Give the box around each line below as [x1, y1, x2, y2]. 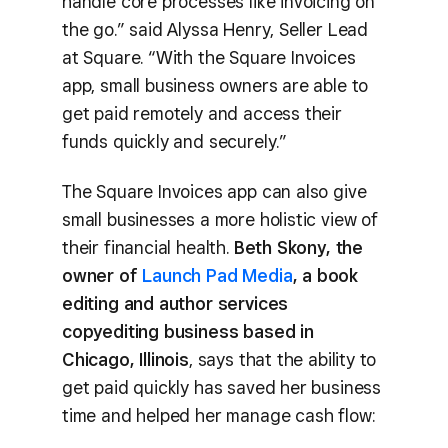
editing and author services [62, 293, 289, 314]
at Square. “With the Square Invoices [62, 46, 356, 68]
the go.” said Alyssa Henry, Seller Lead [62, 18, 368, 40]
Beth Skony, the [233, 237, 363, 258]
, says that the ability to [188, 349, 377, 370]
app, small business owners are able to [62, 74, 369, 96]
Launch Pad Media [142, 265, 293, 286]
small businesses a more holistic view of [62, 209, 378, 230]
